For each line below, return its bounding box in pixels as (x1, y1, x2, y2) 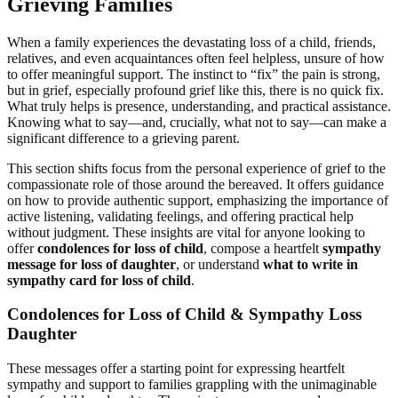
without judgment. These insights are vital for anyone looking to (7, 224, 365, 240)
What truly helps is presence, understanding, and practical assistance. (7, 98, 391, 114)
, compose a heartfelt (203, 240, 322, 256)
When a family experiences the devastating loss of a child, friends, (7, 34, 376, 50)
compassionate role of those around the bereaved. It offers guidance (7, 176, 384, 192)
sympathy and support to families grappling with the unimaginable (7, 377, 377, 393)
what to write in (263, 256, 358, 272)
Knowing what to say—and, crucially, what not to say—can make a (7, 114, 386, 130)
